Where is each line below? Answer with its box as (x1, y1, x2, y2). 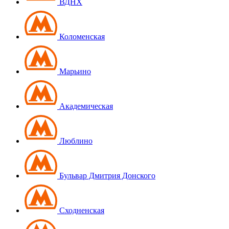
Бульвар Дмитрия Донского (57, 171, 155, 180)
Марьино (57, 66, 91, 76)
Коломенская (57, 32, 105, 41)
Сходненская (57, 205, 104, 215)
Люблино (57, 136, 93, 145)
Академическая (57, 101, 113, 110)
